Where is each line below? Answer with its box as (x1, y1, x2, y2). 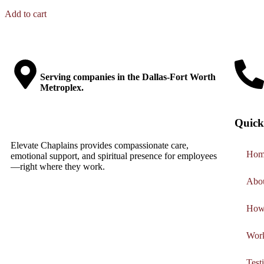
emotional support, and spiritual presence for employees (11, 150, 217, 161)
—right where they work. (11, 161, 105, 171)
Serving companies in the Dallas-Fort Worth (40, 72, 216, 82)
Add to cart (5, 9, 47, 19)
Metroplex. (40, 82, 84, 93)
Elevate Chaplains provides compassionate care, (11, 140, 189, 150)
